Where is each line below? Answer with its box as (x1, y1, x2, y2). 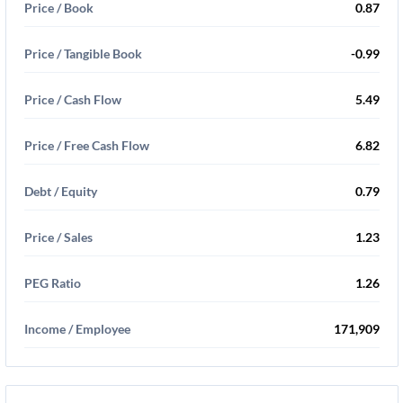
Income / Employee (24, 321, 130, 336)
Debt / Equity (24, 184, 97, 199)
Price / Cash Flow (24, 92, 121, 107)
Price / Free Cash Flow (24, 138, 149, 153)
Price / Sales (24, 229, 93, 245)
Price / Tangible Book (24, 46, 142, 61)
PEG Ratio (24, 275, 81, 291)
